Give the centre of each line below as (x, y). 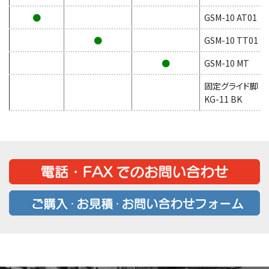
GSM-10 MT (227, 63)
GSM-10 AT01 (231, 18)
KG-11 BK (223, 99)
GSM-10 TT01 (231, 41)
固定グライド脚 (231, 86)
